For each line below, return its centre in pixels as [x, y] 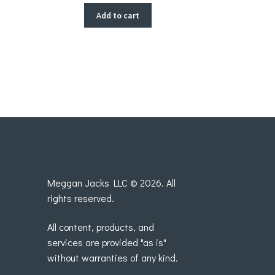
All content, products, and [100, 227]
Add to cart [118, 15]
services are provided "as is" [107, 242]
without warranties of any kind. [112, 258]
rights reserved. [80, 198]
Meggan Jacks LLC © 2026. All [111, 182]
